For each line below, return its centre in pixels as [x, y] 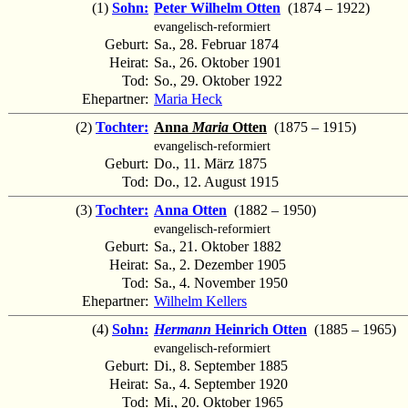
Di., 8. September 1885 [221, 365]
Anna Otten [190, 209]
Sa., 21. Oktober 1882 [218, 246]
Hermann [183, 329]
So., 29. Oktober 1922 [218, 80]
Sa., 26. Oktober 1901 [218, 62]
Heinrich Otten [259, 329]
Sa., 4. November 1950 [221, 282]
